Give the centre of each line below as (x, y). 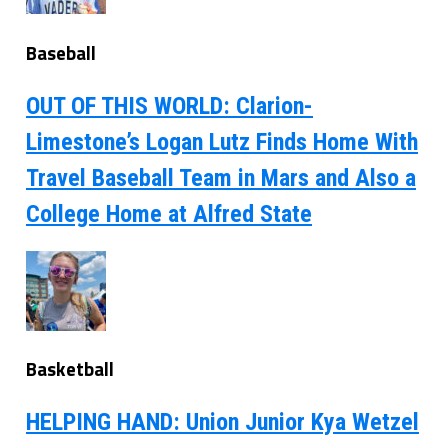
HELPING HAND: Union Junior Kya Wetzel (222, 422)
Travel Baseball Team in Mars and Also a (220, 177)
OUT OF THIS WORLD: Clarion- (169, 105)
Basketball (69, 369)
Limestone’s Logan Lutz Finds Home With (221, 141)
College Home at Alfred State (168, 213)
